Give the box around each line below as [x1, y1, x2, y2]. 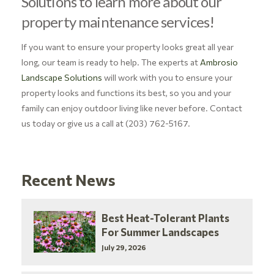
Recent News [21, 170, 116, 190]
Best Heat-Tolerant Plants [102, 212, 230, 224]
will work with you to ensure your [102, 72, 232, 83]
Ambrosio [199, 57, 238, 68]
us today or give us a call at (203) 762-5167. [21, 118, 190, 129]
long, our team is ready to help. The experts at [21, 57, 200, 68]
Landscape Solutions [21, 72, 102, 83]
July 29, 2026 [102, 243, 147, 252]
